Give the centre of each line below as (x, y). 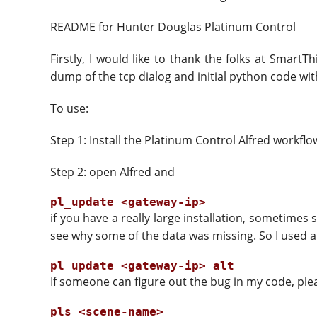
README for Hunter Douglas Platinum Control (173, 27)
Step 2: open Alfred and (113, 172)
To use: (70, 108)
